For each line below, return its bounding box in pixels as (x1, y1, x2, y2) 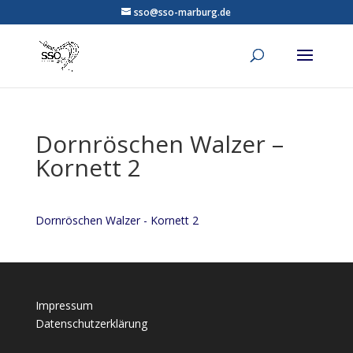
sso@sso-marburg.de (134, 6, 232, 19)
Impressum (35, 298, 93, 313)
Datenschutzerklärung (35, 316, 147, 331)
